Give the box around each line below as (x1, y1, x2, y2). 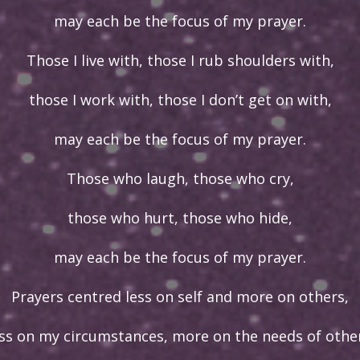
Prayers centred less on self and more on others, (11, 287, 349, 306)
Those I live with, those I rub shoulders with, (26, 51, 334, 70)
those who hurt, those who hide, (67, 208, 292, 227)
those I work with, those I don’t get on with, (28, 90, 332, 109)
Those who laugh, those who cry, (66, 169, 294, 188)
